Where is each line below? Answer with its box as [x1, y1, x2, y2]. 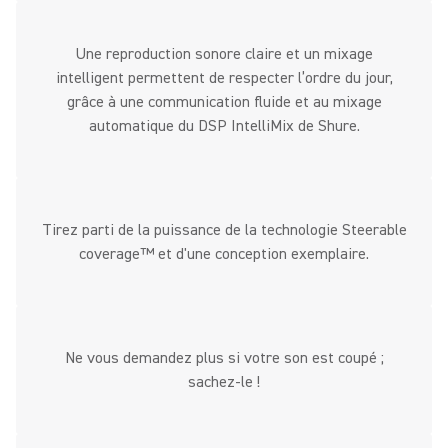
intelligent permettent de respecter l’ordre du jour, [55, 68, 393, 88]
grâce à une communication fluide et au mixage [66, 92, 382, 112]
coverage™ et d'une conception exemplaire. [79, 244, 369, 264]
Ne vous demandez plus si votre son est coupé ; [64, 348, 384, 368]
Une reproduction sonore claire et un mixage [75, 44, 373, 64]
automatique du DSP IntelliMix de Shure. [88, 116, 360, 136]
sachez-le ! [188, 372, 260, 392]
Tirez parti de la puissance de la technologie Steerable [41, 220, 407, 240]
